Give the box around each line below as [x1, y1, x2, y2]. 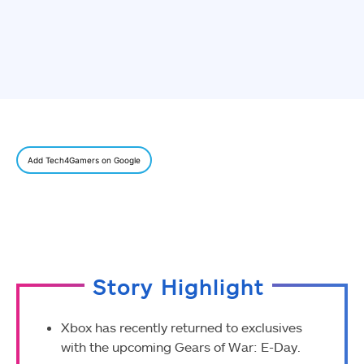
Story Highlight [93, 274, 264, 300]
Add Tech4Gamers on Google [28, 155, 141, 166]
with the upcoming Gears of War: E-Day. [61, 339, 301, 355]
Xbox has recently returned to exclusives [61, 319, 302, 336]
